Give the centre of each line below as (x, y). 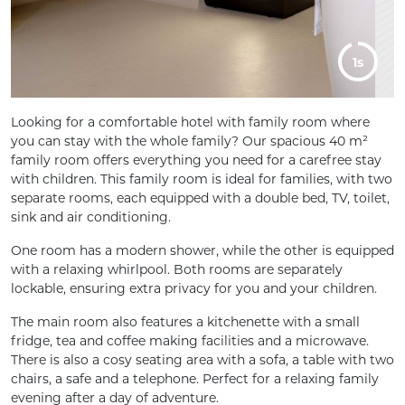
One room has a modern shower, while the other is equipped (202, 250)
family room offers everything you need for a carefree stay (196, 160)
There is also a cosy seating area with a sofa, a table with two (202, 360)
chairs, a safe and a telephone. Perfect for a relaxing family (195, 379)
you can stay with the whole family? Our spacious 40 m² (189, 141)
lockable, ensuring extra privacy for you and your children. (194, 288)
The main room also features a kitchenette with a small (185, 322)
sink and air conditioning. (91, 217)
